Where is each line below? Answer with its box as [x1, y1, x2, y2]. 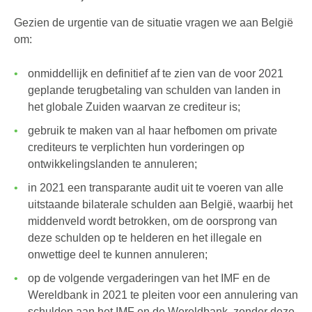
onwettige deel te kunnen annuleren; [28, 249, 208, 260]
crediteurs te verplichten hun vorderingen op [28, 141, 244, 153]
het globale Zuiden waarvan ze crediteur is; [28, 101, 240, 113]
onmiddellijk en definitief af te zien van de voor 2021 [28, 68, 283, 79]
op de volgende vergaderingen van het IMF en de [28, 272, 270, 284]
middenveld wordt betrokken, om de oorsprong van [28, 215, 277, 227]
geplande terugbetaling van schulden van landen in [28, 84, 281, 96]
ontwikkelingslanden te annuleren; [28, 158, 197, 170]
